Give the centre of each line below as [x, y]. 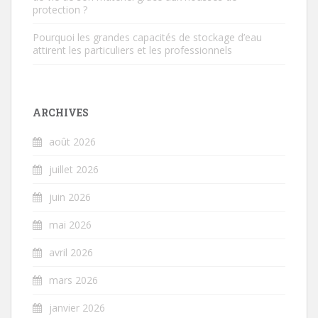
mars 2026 [73, 280]
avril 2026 [71, 252]
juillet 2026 [74, 169]
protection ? [60, 9]
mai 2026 [70, 224]
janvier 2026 [77, 307]
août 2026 [72, 141]
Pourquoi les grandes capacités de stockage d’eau [147, 37]
